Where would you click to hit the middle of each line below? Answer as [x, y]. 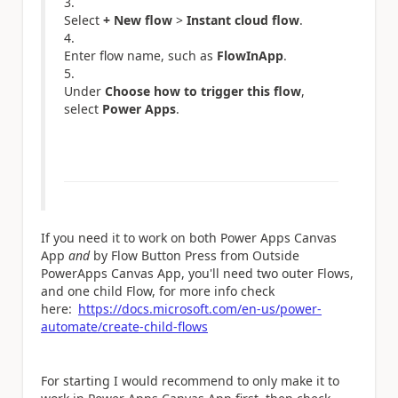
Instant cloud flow [243, 20]
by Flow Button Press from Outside [196, 255]
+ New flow [138, 20]
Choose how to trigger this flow [203, 91]
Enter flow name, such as [139, 55]
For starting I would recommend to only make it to [190, 380]
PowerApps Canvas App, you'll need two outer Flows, [197, 273]
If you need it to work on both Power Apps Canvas [189, 237]
